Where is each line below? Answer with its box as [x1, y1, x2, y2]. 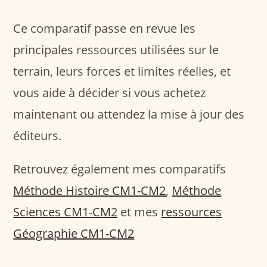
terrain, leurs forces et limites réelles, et [13, 63, 231, 79]
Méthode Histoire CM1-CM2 [13, 182, 166, 198]
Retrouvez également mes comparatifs [13, 160, 226, 177]
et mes [117, 203, 162, 220]
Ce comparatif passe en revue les [13, 20, 196, 36]
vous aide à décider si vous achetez [13, 84, 206, 101]
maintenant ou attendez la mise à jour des [13, 105, 245, 122]
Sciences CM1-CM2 [13, 203, 118, 220]
